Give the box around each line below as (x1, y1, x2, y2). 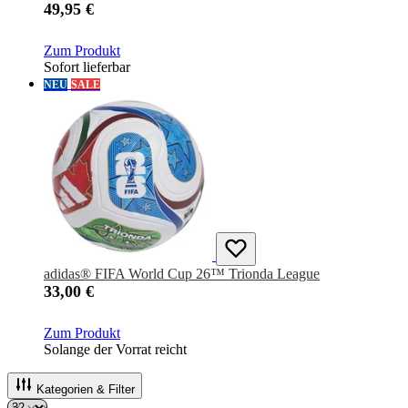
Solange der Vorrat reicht (44, 342, 187, 358)
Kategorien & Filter (36, 382, 135, 397)
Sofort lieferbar (44, 59, 130, 76)
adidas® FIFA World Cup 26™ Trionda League (44, 266, 320, 282)
